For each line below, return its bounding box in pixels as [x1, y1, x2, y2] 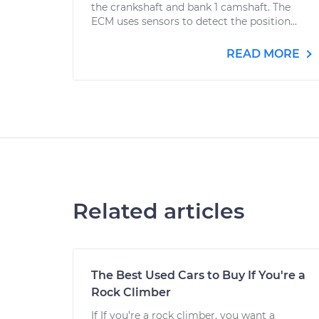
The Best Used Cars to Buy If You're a [91, 268, 305, 282]
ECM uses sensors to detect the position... [91, 15, 297, 28]
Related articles [73, 198, 244, 224]
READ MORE [226, 47, 303, 61]
